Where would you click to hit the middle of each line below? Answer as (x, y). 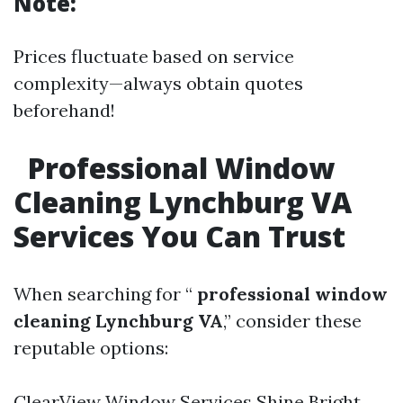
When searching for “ (103, 294)
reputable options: (91, 348)
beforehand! (64, 110)
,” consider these (292, 321)
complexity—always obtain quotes (158, 83)
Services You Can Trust (179, 236)
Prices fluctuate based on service (154, 56)
